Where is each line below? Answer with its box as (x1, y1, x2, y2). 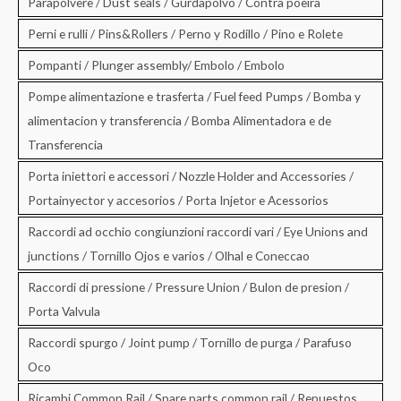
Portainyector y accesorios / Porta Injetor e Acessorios (28, 192, 328, 208)
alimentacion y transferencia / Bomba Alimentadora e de (28, 112, 331, 128)
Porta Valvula (28, 303, 100, 319)
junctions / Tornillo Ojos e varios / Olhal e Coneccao (28, 247, 310, 263)
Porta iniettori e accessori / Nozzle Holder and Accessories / (28, 167, 354, 183)
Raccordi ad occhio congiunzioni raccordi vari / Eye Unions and (28, 223, 368, 239)
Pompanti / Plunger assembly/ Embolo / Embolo (28, 56, 285, 73)
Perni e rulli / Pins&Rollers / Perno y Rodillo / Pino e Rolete (28, 25, 343, 41)
